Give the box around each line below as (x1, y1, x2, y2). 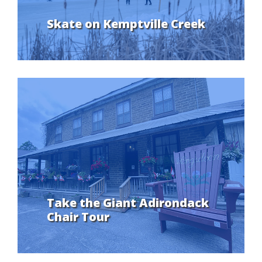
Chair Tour (47, 209, 109, 225)
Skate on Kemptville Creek (47, 16, 205, 32)
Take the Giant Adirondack (47, 195, 209, 211)
